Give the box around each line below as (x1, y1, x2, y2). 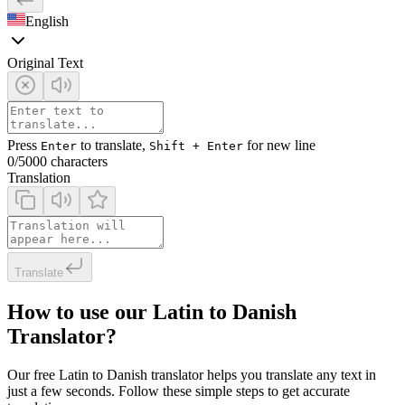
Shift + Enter (149, 138, 243, 153)
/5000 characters (14, 153, 108, 169)
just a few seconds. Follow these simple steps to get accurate (7, 382, 350, 399)
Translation (7, 169, 71, 185)
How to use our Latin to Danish (7, 299, 297, 324)
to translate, (77, 137, 149, 153)
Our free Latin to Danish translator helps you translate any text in (7, 366, 376, 382)
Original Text (7, 54, 83, 71)
